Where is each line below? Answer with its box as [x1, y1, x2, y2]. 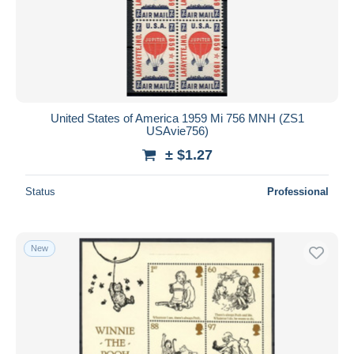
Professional [267, 185, 329, 198]
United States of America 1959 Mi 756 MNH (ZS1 [50, 111, 304, 125]
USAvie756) [145, 123, 209, 137]
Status [25, 185, 55, 198]
